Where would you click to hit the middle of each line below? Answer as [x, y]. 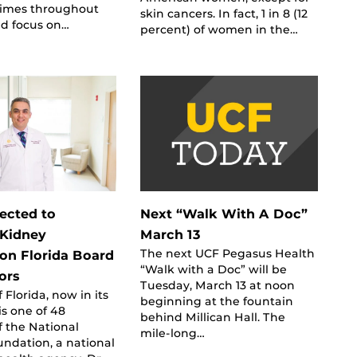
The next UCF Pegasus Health [227, 253]
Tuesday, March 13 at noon [217, 285]
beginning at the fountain [216, 301]
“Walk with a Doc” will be [213, 269]
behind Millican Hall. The [212, 317]
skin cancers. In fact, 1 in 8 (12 [224, 13]
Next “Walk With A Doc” [224, 214]
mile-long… [172, 333]
